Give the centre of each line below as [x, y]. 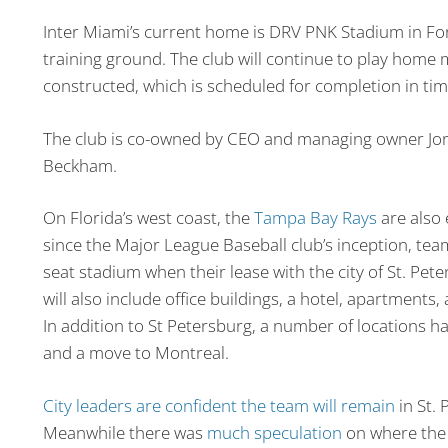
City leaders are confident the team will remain [218, 405]
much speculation [274, 432]
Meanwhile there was [124, 432]
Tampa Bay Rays [315, 218]
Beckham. [79, 165]
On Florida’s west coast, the [148, 218]
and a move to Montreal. [135, 353]
